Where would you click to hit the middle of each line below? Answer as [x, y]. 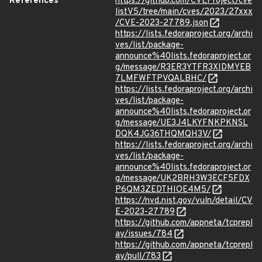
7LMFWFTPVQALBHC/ [161, 79]
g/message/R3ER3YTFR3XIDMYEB [183, 68]
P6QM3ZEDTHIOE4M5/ [163, 190]
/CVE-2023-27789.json [162, 23]
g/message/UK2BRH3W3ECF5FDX [182, 179]
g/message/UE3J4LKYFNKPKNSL [182, 123]
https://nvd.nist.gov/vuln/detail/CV [184, 201]
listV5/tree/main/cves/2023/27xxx [184, 12]
